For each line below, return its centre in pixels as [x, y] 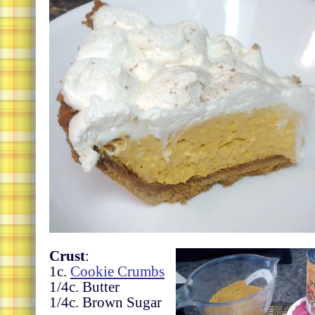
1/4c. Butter [84, 287]
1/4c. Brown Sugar [105, 303]
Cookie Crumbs [117, 272]
